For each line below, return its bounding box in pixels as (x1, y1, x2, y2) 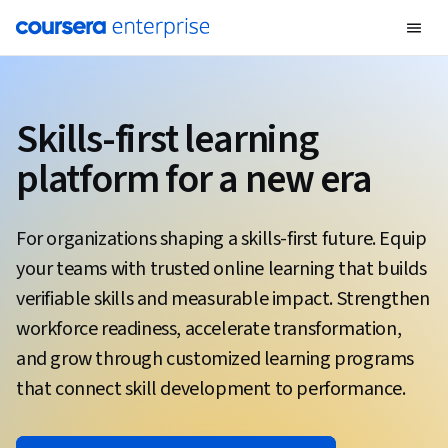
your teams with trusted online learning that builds (16, 255, 427, 283)
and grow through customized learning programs (16, 345, 415, 373)
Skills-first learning (16, 111, 318, 168)
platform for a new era (16, 151, 372, 208)
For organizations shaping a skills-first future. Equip (16, 225, 427, 253)
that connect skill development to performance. (16, 375, 406, 403)
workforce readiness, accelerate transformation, (16, 315, 402, 343)
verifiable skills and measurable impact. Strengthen (16, 285, 430, 313)
